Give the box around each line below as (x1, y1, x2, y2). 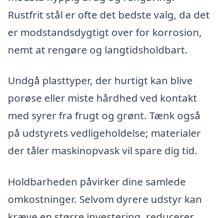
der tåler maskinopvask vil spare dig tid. (8, 144, 198, 158)
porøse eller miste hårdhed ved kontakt (8, 91, 197, 105)
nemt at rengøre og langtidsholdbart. (8, 42, 188, 56)
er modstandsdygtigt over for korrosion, (8, 25, 202, 39)
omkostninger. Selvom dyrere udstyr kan (8, 192, 202, 206)
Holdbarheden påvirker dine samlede (8, 174, 186, 188)
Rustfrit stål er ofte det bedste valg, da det (8, 7, 210, 21)
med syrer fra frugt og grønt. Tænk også (8, 109, 200, 123)
